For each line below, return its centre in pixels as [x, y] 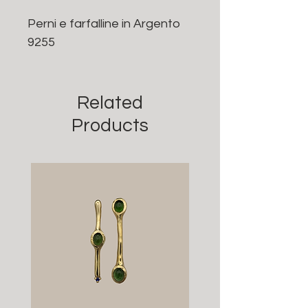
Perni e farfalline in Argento [104, 23]
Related [110, 103]
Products [110, 125]
